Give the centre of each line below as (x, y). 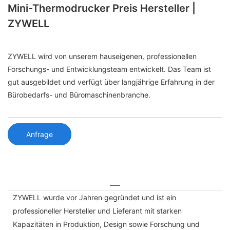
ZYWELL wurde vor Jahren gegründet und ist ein (94, 197)
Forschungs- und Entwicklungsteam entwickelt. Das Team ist (109, 69)
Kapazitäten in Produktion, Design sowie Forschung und (106, 224)
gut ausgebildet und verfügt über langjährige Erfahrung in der (111, 82)
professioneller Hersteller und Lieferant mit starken (97, 210)
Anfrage (40, 134)
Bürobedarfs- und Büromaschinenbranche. (79, 95)
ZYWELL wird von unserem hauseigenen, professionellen (102, 56)
